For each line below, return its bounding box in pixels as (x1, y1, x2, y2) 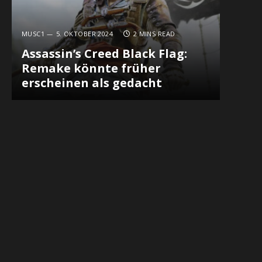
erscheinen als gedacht (21, 75, 162, 91)
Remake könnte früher (21, 60, 161, 77)
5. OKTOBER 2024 (56, 29, 113, 39)
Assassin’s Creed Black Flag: (21, 46, 187, 62)
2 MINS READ (133, 29, 175, 39)
